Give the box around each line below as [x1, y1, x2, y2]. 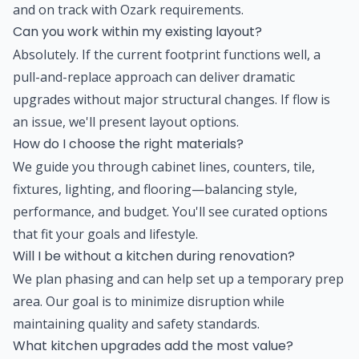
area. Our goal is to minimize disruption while [13, 292, 284, 310]
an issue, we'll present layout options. [13, 112, 239, 131]
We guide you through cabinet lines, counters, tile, [13, 157, 315, 175]
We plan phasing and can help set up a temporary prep [13, 269, 344, 288]
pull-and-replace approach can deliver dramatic [13, 67, 295, 86]
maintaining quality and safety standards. [13, 314, 260, 333]
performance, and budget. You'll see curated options [13, 202, 328, 220]
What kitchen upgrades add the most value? [13, 336, 293, 355]
